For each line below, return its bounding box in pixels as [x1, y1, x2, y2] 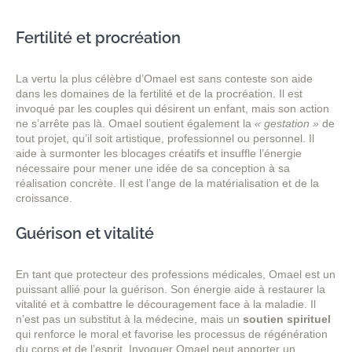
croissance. [16, 191, 72, 204]
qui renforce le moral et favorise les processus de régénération [16, 328, 328, 341]
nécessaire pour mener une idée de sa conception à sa [16, 161, 290, 174]
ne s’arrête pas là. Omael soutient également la [16, 116, 255, 130]
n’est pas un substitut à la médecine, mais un [16, 313, 243, 326]
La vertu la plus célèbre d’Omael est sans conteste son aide [16, 71, 313, 85]
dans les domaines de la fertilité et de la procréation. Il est [16, 86, 302, 100]
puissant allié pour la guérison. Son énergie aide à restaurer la [16, 283, 325, 296]
